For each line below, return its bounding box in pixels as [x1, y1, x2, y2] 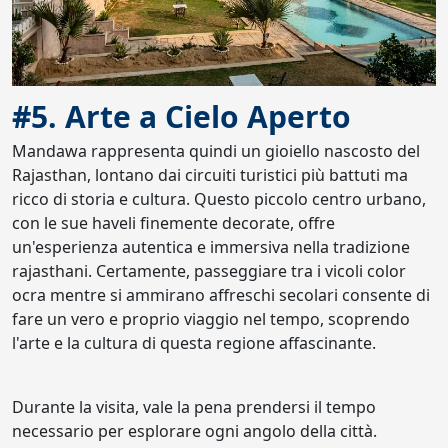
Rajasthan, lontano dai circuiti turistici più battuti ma [12, 164, 408, 186]
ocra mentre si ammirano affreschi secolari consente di [12, 284, 430, 306]
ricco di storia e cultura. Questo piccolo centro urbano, [12, 188, 426, 210]
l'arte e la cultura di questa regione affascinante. [12, 332, 376, 354]
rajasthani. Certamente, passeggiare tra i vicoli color [12, 260, 406, 282]
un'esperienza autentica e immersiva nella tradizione [12, 236, 410, 258]
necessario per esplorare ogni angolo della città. [12, 420, 377, 442]
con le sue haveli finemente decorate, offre [12, 212, 335, 234]
